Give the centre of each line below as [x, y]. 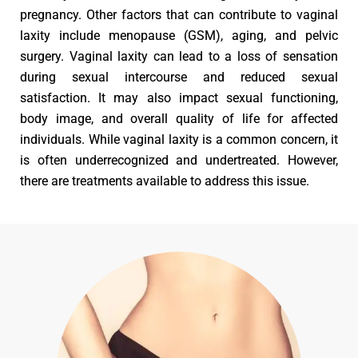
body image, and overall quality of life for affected [179, 118]
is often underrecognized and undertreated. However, [179, 160]
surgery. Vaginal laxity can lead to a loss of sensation [179, 56]
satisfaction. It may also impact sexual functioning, [179, 97]
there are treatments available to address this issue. [165, 181]
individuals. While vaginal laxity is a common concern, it [179, 139]
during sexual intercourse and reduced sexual [179, 77]
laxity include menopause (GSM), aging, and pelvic [179, 35]
